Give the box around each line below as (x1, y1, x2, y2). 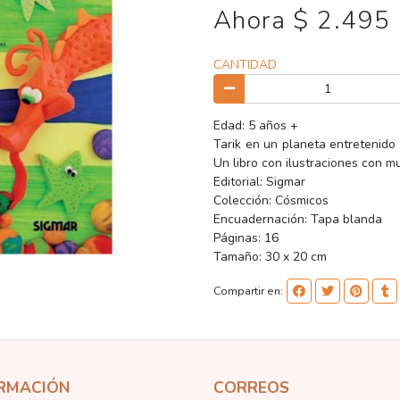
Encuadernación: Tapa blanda (213, 211, 382, 229)
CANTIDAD (213, 55, 277, 73)
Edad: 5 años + (213, 117, 298, 135)
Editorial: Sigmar (213, 173, 305, 191)
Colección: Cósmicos (213, 192, 329, 210)
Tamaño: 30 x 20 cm (213, 248, 327, 266)
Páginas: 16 (213, 229, 279, 247)
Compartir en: (213, 283, 283, 298)
